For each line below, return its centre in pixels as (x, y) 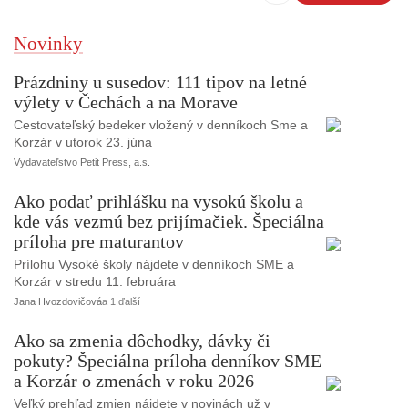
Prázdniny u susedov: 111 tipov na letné (160, 82)
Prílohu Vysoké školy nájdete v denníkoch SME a (154, 265)
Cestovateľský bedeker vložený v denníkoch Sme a (161, 125)
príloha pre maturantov (99, 242)
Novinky (48, 44)
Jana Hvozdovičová (58, 302)
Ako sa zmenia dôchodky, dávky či (142, 341)
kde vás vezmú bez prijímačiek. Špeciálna (169, 222)
